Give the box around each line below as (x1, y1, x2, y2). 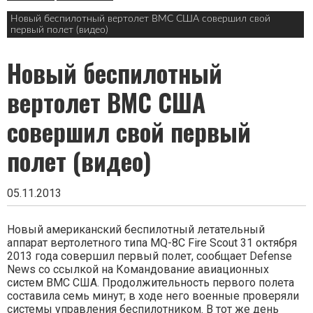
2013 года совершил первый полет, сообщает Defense (7, 249, 292, 263)
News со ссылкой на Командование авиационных (7, 262, 269, 276)
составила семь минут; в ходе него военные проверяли (7, 289, 299, 303)
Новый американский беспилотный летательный (7, 222, 265, 236)
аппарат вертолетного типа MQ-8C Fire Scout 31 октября (7, 235, 297, 249)
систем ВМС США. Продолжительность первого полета (7, 275, 294, 289)
